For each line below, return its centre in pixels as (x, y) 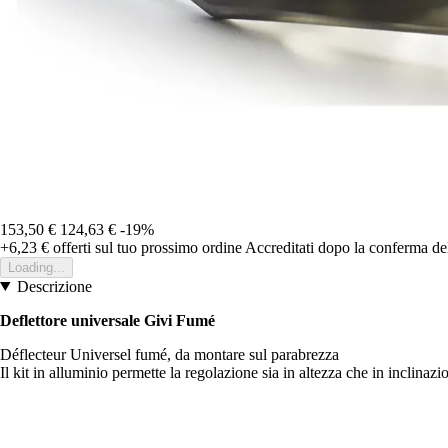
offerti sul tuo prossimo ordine (145, 247)
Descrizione (54, 286)
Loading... (36, 267)
